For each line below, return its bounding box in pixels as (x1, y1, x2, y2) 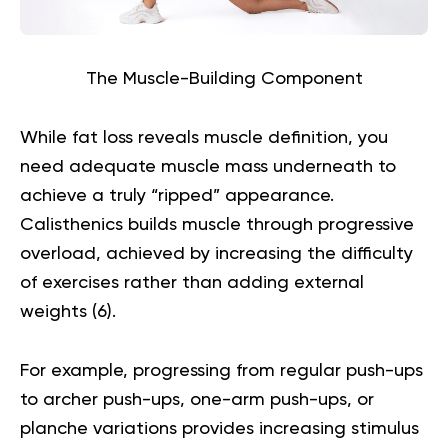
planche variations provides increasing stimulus (20, 420, 419, 439)
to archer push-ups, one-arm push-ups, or (20, 391, 374, 410)
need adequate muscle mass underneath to (20, 158, 396, 177)
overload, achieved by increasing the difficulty (20, 245, 413, 264)
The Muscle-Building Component (85, 70, 363, 89)
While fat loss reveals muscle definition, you (20, 129, 388, 148)
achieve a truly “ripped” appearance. (20, 187, 334, 206)
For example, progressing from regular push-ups (20, 362, 423, 381)
